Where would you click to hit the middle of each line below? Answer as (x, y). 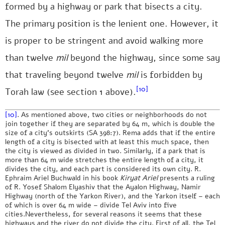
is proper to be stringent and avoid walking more (104, 41)
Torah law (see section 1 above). (71, 92)
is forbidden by (170, 75)
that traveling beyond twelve (66, 75)
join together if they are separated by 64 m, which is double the (110, 124)
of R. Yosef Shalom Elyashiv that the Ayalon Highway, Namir (103, 187)
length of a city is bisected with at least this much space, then (107, 142)
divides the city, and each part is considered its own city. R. (103, 169)
